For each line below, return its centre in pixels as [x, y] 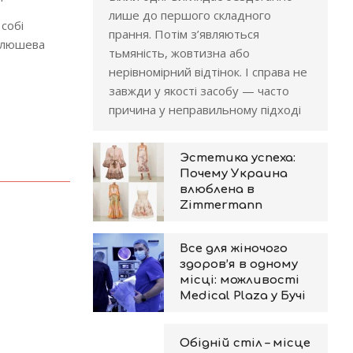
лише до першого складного [190, 15]
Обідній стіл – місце [245, 343]
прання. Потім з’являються [184, 34]
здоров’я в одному [238, 264]
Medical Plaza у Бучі [242, 296]
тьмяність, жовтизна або [179, 53]
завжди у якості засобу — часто [199, 91]
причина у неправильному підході [204, 110]
